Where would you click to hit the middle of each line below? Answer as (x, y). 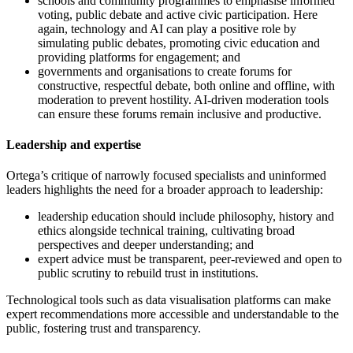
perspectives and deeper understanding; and (146, 245)
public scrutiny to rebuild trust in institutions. (148, 273)
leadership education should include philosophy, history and (186, 217)
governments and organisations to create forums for (165, 71)
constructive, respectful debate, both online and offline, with (186, 85)
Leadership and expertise (74, 145)
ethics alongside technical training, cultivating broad (166, 231)
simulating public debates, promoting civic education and (179, 43)
